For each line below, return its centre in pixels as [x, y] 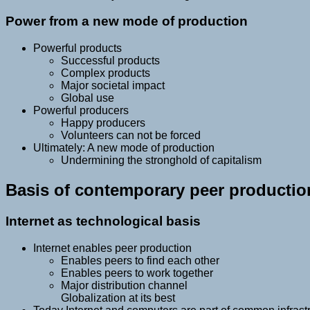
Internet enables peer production [112, 248]
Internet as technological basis [103, 221]
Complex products [106, 73]
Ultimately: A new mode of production [124, 148]
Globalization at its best [118, 298]
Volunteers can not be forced [131, 136]
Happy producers [103, 123]
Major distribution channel [124, 285]
